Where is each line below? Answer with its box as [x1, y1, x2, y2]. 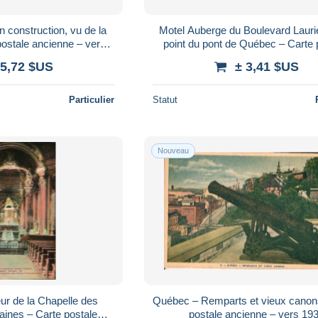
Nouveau [158, 146, 190, 155]
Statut [153, 94, 178, 105]
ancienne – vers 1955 [207, 50, 307, 63]
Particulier [69, 94, 115, 105]
